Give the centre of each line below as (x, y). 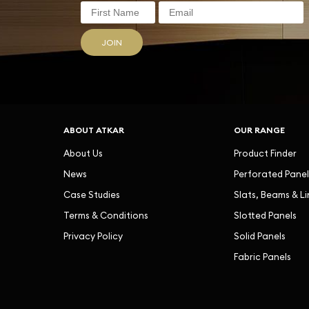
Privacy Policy (93, 236)
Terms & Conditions (106, 215)
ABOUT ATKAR (94, 130)
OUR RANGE (259, 130)
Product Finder (265, 153)
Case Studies (92, 195)
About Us (83, 153)
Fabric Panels (262, 257)
